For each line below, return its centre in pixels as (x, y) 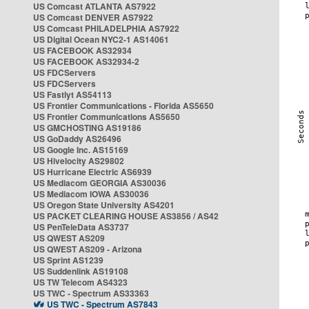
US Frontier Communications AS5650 (107, 117)
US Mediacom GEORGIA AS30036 (100, 183)
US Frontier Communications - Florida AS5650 (123, 106)
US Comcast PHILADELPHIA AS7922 (106, 28)
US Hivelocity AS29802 (79, 161)
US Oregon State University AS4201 (104, 205)
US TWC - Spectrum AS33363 (91, 293)
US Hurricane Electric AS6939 (92, 172)
